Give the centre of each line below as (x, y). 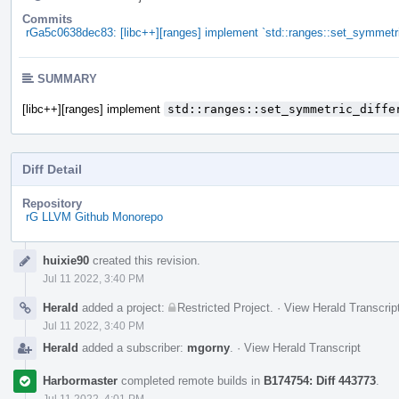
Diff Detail (52, 169)
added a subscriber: (133, 347)
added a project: (123, 307)
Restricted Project (224, 307)
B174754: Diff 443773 (320, 380)
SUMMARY (67, 78)
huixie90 (66, 260)
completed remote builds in (191, 380)
